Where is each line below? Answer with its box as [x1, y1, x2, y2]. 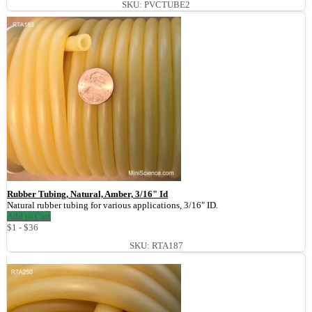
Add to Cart [7, 211, 51, 222]
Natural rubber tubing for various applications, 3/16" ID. [7, 200, 218, 211]
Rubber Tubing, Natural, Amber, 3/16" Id [7, 189, 168, 200]
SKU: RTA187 [129, 240, 183, 251]
